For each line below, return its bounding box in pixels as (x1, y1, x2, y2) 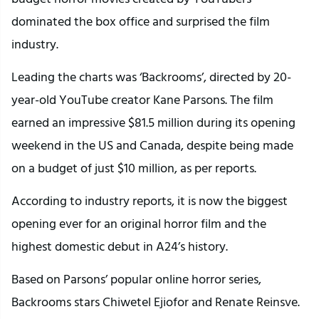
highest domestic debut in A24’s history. (11, 236, 228, 256)
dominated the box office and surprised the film (11, 11, 270, 31)
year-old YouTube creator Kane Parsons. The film (11, 90, 273, 110)
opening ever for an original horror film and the (11, 214, 266, 234)
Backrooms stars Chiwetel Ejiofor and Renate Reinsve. (11, 292, 300, 312)
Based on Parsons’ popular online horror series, (11, 269, 261, 289)
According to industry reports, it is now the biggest (11, 191, 288, 211)
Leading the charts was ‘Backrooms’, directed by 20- (11, 67, 291, 87)
